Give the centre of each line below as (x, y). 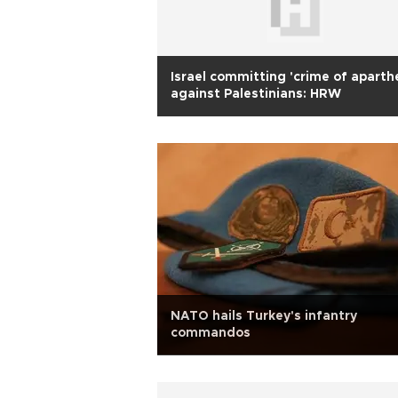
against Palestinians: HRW (256, 94)
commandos (211, 333)
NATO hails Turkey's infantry (264, 316)
